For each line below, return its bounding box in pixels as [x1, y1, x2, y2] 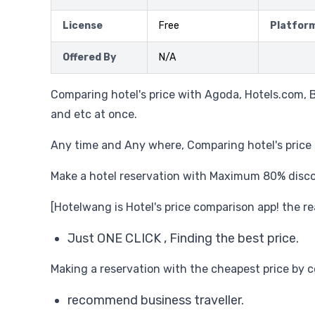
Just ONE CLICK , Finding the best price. [67, 231, 299, 246]
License [63, 20, 103, 32]
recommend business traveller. [67, 292, 244, 308]
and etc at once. [51, 108, 137, 121]
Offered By [63, 51, 116, 63]
